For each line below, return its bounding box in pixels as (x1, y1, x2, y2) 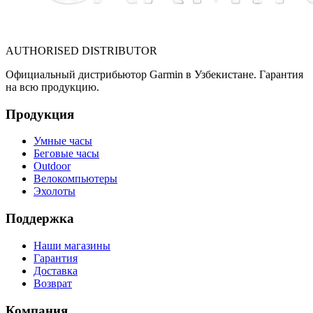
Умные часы (34, 135, 92, 147)
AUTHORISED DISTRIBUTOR (6, 45, 157, 57)
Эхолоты (34, 185, 75, 198)
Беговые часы (34, 147, 99, 160)
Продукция (6, 106, 74, 122)
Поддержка (6, 211, 74, 226)
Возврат (34, 277, 72, 289)
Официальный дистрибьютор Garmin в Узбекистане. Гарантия (6, 68, 303, 80)
